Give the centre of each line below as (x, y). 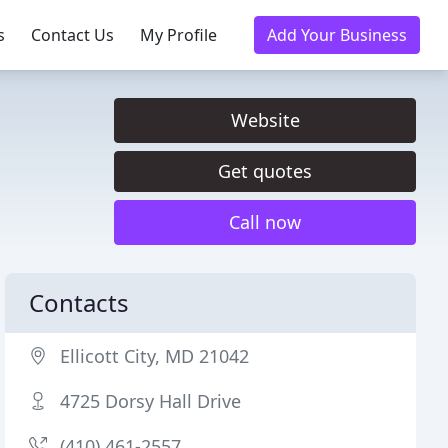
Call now (265, 222)
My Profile (178, 35)
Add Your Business (337, 35)
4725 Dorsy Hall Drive (151, 401)
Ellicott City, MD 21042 (155, 356)
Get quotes (265, 171)
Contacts (79, 302)
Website (265, 120)
